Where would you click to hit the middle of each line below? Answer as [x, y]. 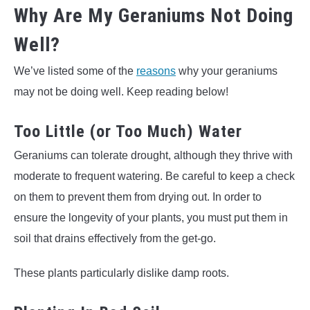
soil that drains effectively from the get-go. [116, 239]
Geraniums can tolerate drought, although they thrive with [153, 156]
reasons [156, 71]
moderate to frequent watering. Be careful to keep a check [154, 176]
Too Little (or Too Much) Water [130, 132]
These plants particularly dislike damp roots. [121, 273]
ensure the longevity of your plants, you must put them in [151, 218]
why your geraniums [227, 71]
